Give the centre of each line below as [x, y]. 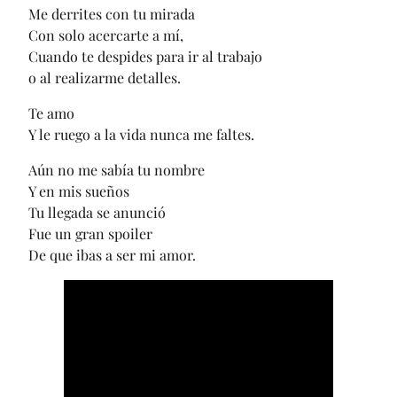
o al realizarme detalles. [105, 78]
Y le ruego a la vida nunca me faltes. [141, 135]
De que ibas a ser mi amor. [112, 255]
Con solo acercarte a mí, [106, 35]
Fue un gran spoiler [90, 234]
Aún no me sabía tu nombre [117, 170]
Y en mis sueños [79, 191]
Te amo [51, 113]
